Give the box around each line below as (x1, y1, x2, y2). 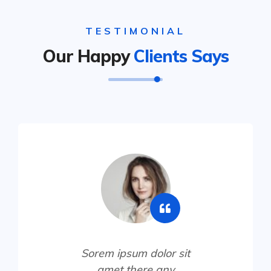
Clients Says (133, 45, 229, 67)
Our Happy (42, 45, 134, 67)
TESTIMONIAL (85, 24, 186, 37)
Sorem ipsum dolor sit (81, 246, 190, 260)
